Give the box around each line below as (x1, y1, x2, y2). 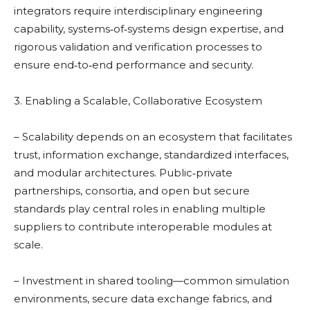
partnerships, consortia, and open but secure (14, 184, 250, 198)
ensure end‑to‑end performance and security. (14, 58, 253, 72)
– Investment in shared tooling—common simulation (14, 274, 289, 288)
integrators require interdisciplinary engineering (14, 4, 262, 18)
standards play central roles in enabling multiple (14, 202, 266, 216)
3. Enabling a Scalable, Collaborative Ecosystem (14, 94, 262, 108)
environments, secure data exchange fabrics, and (14, 292, 272, 306)
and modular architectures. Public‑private (14, 166, 232, 180)
